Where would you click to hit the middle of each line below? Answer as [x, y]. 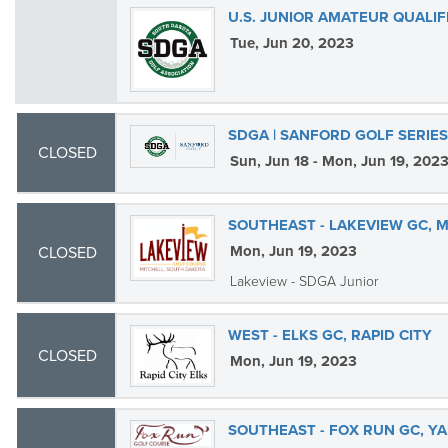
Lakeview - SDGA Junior [303, 281]
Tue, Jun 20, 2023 [291, 43]
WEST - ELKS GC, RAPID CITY [329, 335]
